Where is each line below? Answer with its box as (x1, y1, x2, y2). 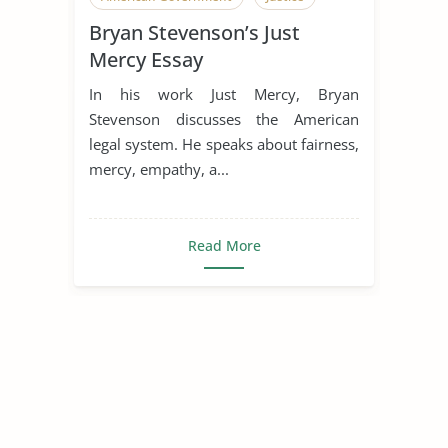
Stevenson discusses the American (89, 108, 359, 129)
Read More (187, 235, 261, 255)
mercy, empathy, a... (89, 158, 229, 179)
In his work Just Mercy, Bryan (89, 83, 359, 104)
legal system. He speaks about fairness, (89, 133, 359, 154)
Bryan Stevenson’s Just (89, 18, 300, 46)
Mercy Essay (89, 45, 203, 73)
